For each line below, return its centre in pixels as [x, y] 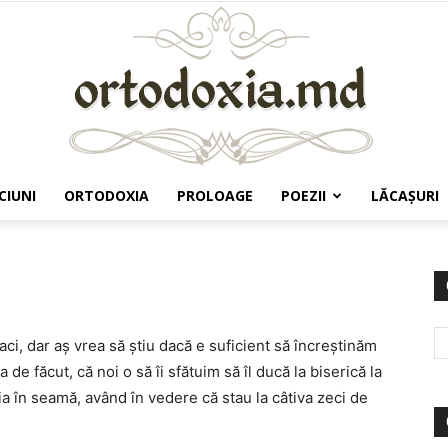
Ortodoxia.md [268, 235]
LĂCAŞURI [405, 195]
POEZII [303, 195]
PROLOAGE [215, 195]
